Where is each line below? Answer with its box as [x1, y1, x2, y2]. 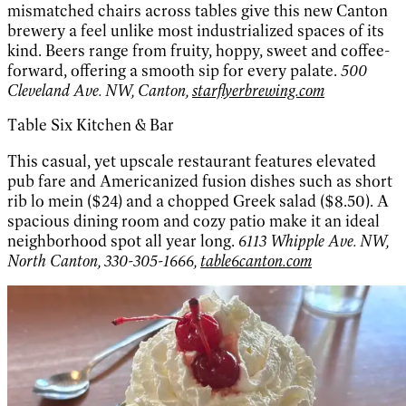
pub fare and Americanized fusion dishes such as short [7, 171, 392, 192]
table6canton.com [200, 251, 312, 272]
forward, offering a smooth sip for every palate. [7, 61, 341, 82]
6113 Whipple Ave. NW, [238, 231, 389, 252]
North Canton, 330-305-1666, [7, 251, 200, 272]
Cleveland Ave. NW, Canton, [7, 81, 192, 101]
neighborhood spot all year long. [7, 231, 238, 252]
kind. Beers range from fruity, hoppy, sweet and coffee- [7, 41, 390, 62]
